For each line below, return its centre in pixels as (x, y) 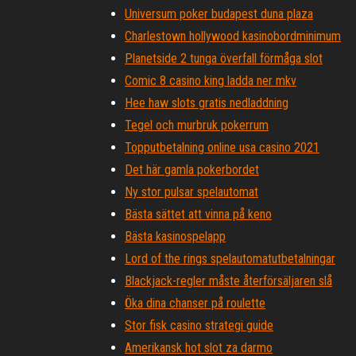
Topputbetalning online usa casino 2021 (222, 147)
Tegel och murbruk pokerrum (197, 125)
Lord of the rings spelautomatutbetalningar (230, 259)
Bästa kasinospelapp (175, 236)
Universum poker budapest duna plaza (219, 14)
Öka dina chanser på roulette (195, 303)
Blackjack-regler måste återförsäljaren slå (228, 281)
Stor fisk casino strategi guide (199, 325)
